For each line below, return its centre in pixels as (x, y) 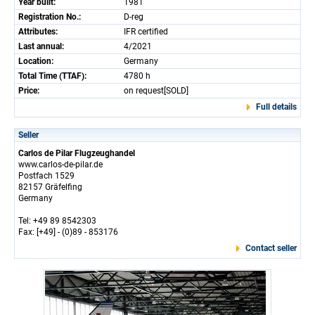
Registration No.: (50, 17)
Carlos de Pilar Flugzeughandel (77, 153)
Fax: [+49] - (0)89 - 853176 (68, 232)
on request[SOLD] (156, 91)
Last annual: (41, 46)
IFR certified (146, 32)
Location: (36, 61)
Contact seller (271, 248)
